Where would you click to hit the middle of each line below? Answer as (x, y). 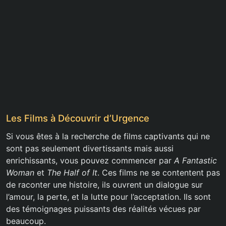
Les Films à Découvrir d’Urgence (78, 118)
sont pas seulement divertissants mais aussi (90, 149)
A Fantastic (195, 161)
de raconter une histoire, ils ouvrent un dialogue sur (104, 185)
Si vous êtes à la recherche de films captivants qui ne (108, 136)
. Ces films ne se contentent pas (159, 173)
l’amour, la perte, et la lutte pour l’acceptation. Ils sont (108, 197)
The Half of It (72, 173)
